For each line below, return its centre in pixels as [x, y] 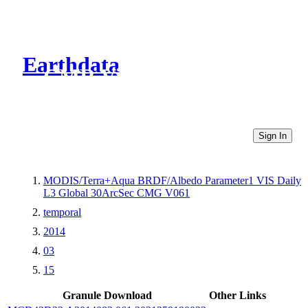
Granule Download [107, 295]
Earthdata [71, 65]
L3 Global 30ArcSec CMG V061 [117, 192]
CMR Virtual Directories [160, 77]
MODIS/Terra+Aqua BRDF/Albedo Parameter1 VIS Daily [172, 180]
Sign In [273, 135]
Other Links [238, 295]
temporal [62, 212]
